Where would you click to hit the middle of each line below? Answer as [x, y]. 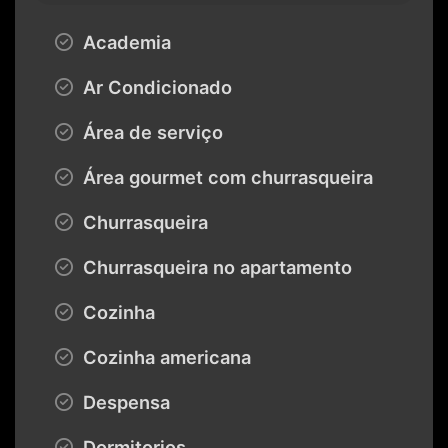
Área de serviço [150, 131]
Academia [124, 41]
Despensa [124, 401]
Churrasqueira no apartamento [215, 266]
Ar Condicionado [155, 86]
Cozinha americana [164, 356]
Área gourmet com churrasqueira [225, 176]
